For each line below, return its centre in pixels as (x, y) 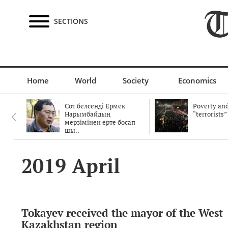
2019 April (71, 166)
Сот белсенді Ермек (95, 106)
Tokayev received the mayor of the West (122, 213)
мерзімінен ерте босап (100, 122)
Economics (197, 80)
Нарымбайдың (88, 114)
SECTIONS (71, 21)
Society (136, 80)
